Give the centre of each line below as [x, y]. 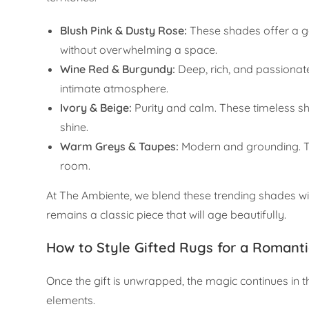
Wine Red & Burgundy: [118, 69]
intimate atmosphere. [114, 89]
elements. [71, 300]
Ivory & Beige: [96, 108]
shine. [74, 127]
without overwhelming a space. [139, 50]
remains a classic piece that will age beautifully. [167, 215]
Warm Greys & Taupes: [120, 147]
